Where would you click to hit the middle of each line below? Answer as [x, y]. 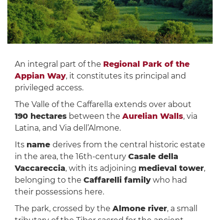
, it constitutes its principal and [126, 76]
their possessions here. [59, 192]
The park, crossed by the [63, 209]
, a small [182, 209]
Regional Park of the [146, 64]
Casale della [153, 157]
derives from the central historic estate [129, 145]
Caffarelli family [117, 180]
